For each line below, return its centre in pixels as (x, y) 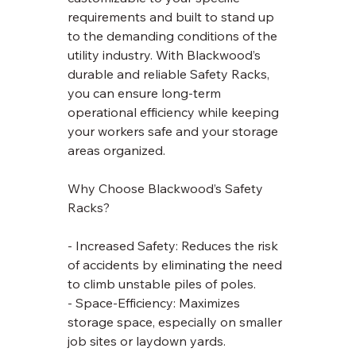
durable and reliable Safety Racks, (170, 74)
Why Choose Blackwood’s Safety (167, 189)
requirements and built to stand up (173, 17)
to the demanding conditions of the (174, 36)
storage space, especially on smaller (177, 322)
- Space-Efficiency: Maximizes (156, 303)
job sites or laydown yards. (147, 341)
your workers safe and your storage (175, 132)
